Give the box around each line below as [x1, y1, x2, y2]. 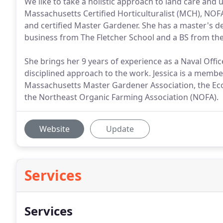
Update [106, 123, 134, 134]
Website [39, 123, 70, 134]
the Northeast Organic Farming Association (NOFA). [24, 92, 219, 103]
